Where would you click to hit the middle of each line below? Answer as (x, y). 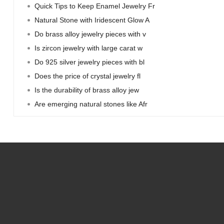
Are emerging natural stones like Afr (91, 104)
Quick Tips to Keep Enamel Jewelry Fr (94, 6)
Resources (144, 216)
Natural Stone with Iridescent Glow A (92, 20)
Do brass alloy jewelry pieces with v (90, 34)
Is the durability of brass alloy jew (86, 90)
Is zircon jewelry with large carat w (88, 48)
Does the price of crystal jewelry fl (87, 76)
